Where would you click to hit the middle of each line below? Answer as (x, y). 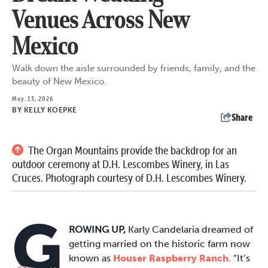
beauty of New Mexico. (59, 82)
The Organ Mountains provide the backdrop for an (133, 151)
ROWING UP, (97, 230)
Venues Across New (101, 19)
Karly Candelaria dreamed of (189, 230)
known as (91, 258)
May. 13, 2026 (33, 99)
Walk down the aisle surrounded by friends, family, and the (134, 68)
